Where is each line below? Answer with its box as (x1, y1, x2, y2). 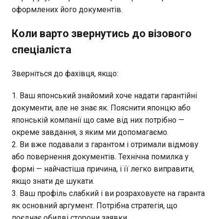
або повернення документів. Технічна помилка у (12, 152, 189, 161)
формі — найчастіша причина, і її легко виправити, (12, 164, 194, 174)
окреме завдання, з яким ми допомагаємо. (12, 127, 169, 137)
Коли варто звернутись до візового (12, 27, 192, 40)
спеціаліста (12, 43, 71, 56)
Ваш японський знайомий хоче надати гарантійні (20, 90, 197, 100)
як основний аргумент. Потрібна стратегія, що (12, 200, 177, 210)
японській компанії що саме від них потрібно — (12, 115, 184, 125)
